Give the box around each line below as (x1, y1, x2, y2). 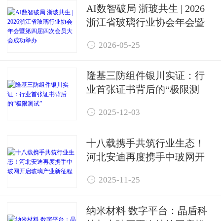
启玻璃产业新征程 (86, 166, 165, 175)
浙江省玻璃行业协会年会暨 (86, 17, 205, 27)
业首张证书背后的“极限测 (86, 84, 199, 94)
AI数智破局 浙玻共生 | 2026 (86, 3, 205, 13)
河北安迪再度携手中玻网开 (86, 152, 205, 161)
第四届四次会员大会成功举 (86, 31, 205, 40)
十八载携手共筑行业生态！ (86, 138, 205, 147)
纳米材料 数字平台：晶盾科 (86, 205, 207, 215)
